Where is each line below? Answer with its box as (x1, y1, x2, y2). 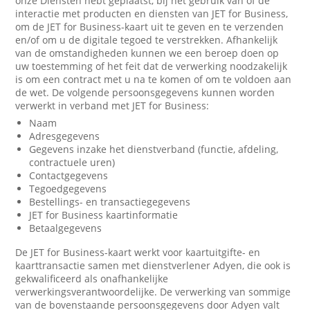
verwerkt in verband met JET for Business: (15, 99, 210, 112)
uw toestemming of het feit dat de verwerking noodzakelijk (15, 60, 288, 73)
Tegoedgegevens (29, 182, 107, 195)
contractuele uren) (29, 156, 116, 169)
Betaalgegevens (29, 221, 102, 235)
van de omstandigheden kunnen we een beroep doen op (15, 46, 280, 60)
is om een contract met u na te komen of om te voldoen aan (15, 73, 292, 86)
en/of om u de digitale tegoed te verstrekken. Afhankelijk (15, 33, 278, 46)
